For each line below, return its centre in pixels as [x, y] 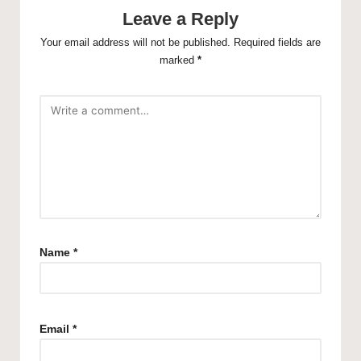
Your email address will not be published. [135, 43]
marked [178, 60]
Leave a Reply [180, 19]
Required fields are [277, 43]
